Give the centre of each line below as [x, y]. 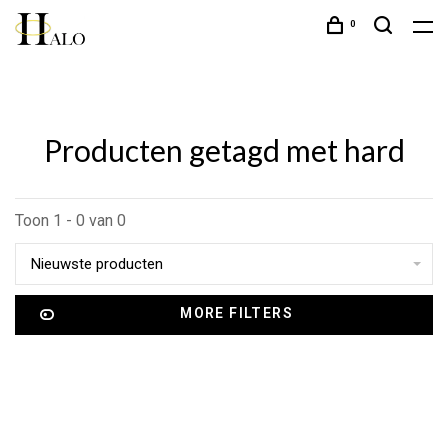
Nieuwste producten [97, 264]
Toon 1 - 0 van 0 [70, 220]
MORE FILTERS [237, 313]
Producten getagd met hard [224, 150]
